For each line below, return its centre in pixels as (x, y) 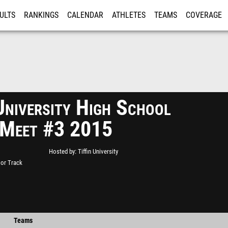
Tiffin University (98, 151)
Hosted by (62, 151)
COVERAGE (204, 15)
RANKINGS (41, 15)
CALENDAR (85, 15)
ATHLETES (129, 15)
